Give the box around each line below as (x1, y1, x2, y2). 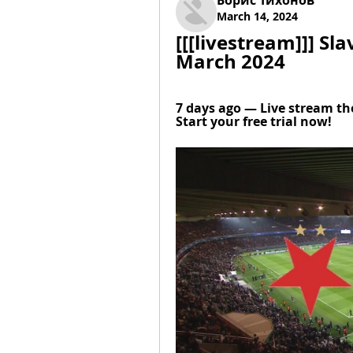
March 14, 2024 (217, 9, 298, 24)
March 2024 (176, 48, 285, 75)
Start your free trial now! (176, 113, 332, 130)
